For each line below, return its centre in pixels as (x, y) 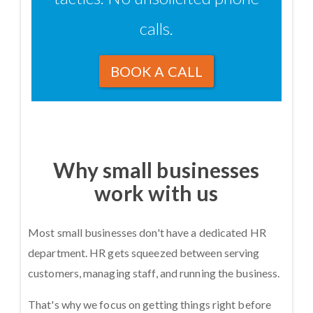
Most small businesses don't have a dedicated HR (147, 232)
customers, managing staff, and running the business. (154, 272)
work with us (156, 192)
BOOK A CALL (156, 71)
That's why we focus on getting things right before (150, 304)
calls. (156, 28)
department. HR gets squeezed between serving (144, 252)
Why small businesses (156, 169)
